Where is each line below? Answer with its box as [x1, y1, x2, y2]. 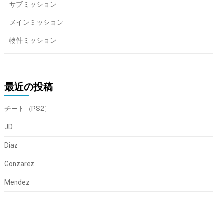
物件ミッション [9, 36, 57, 44]
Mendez [4, 178, 30, 186]
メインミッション [9, 18, 63, 26]
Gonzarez [4, 159, 34, 168]
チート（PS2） [4, 104, 51, 112]
